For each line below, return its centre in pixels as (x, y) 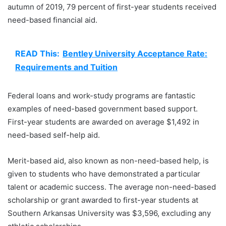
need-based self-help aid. (55, 135)
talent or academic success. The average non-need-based (112, 187)
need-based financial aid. (53, 20)
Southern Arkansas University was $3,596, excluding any (109, 213)
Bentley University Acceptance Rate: (135, 54)
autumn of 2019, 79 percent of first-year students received (112, 7)
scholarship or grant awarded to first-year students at (103, 200)
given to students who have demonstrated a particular (104, 174)
